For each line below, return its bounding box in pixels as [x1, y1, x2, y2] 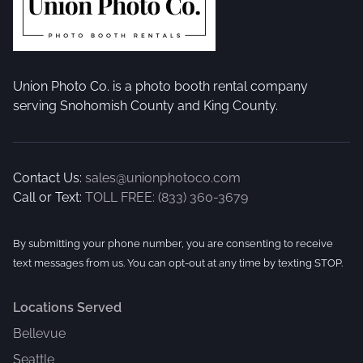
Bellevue [13, 325, 66, 341]
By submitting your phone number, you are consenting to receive [13, 237, 333, 250]
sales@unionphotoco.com [85, 169, 241, 186]
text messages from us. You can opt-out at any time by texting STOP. [13, 256, 343, 269]
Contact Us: [13, 169, 82, 186]
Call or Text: [13, 189, 82, 205]
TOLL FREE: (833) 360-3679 [85, 189, 248, 205]
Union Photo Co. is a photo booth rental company [13, 78, 308, 94]
